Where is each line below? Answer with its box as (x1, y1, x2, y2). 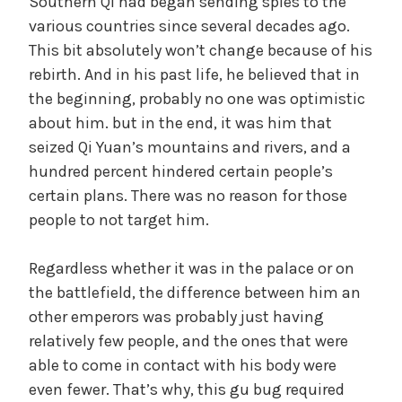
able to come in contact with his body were (29, 354, 336, 375)
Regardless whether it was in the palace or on (29, 258, 354, 278)
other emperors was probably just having (29, 306, 324, 327)
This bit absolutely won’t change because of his (29, 39, 372, 60)
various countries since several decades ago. (29, 15, 350, 36)
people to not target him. (29, 209, 209, 230)
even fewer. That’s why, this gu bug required (29, 379, 345, 399)
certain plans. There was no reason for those (29, 185, 347, 205)
